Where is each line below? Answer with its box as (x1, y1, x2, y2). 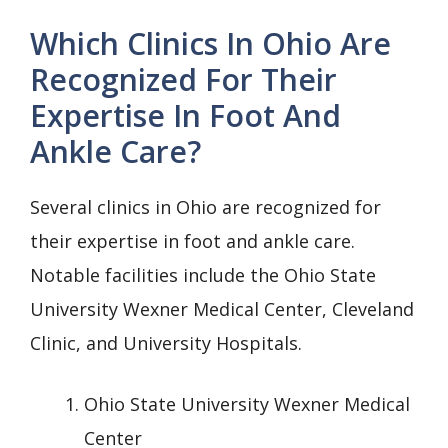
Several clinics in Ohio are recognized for (30, 194, 381, 219)
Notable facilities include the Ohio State (30, 262, 376, 287)
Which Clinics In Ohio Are (30, 22, 391, 64)
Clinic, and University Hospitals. (30, 330, 302, 355)
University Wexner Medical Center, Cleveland (30, 296, 414, 321)
